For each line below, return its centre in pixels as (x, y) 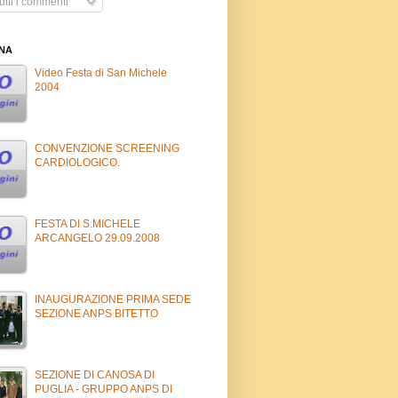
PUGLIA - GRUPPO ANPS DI (103, 389)
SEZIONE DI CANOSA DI (95, 374)
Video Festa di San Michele (101, 72)
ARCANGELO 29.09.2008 (97, 238)
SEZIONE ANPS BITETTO (96, 313)
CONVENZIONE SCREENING (107, 148)
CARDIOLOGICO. (77, 162)
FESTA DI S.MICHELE (88, 223)
